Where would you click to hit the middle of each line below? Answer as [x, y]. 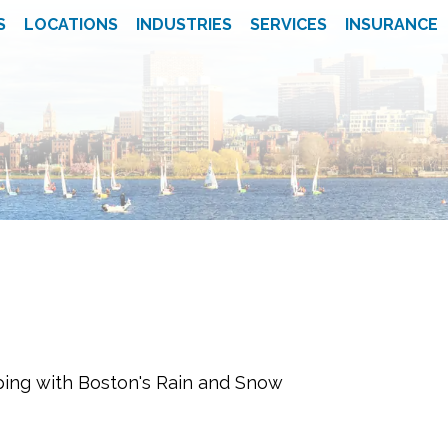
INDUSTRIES [184, 24]
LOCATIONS [71, 24]
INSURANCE [391, 24]
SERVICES [288, 24]
